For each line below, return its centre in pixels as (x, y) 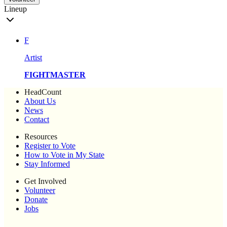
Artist (33, 58)
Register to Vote (50, 146)
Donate (36, 200)
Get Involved (45, 181)
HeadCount (43, 92)
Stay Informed (47, 164)
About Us (40, 101)
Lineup (15, 9)
